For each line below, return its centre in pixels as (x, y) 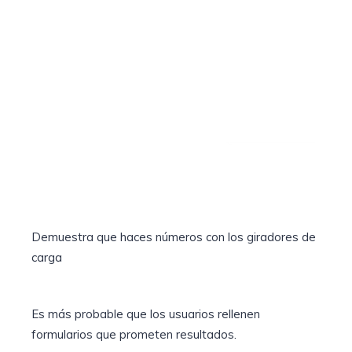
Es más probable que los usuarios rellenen (146, 314)
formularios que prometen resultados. (134, 335)
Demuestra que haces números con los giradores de (174, 237)
